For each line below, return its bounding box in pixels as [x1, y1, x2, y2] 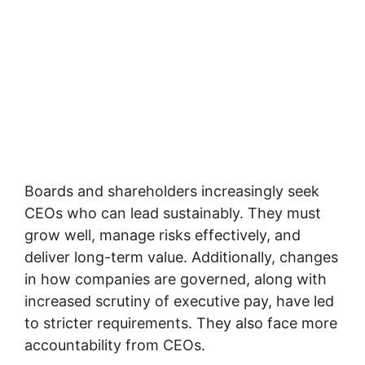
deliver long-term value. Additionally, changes [24, 248, 338, 266]
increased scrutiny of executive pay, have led [24, 292, 334, 310]
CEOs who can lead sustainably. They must [24, 204, 321, 222]
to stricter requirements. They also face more [24, 314, 337, 332]
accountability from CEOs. [24, 336, 205, 354]
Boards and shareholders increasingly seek [24, 182, 319, 200]
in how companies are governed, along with [24, 270, 327, 288]
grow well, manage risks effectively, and [24, 226, 301, 244]
